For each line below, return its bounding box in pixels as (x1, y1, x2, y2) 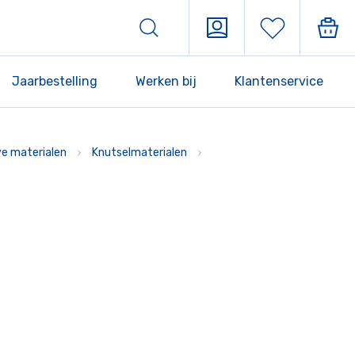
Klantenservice (235, 74, 323, 89)
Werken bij (136, 74, 197, 89)
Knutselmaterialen (92, 146, 187, 159)
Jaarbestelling (12, 74, 97, 89)
